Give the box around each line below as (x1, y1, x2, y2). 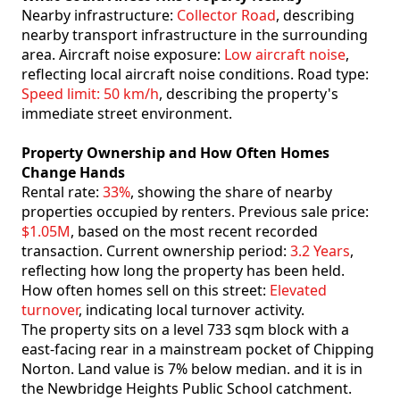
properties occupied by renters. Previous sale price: (21, 202, 369, 222)
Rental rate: (21, 182, 103, 203)
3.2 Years (290, 241, 350, 262)
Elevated (270, 280, 327, 301)
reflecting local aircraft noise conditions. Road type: (21, 64, 369, 85)
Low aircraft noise (224, 45, 346, 65)
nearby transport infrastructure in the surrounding (21, 25, 368, 46)
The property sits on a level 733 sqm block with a (21, 320, 349, 340)
